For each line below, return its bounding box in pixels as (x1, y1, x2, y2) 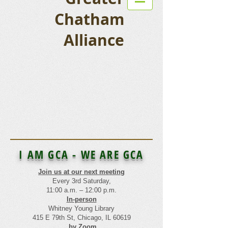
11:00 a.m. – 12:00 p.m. (46, 186, 117, 194)
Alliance (64, 30, 124, 50)
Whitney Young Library (48, 205, 115, 212)
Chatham (54, 9, 124, 30)
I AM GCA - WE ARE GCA (19, 147, 144, 162)
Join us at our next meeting (38, 168, 125, 176)
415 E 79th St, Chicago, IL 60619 (32, 214, 131, 221)
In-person (66, 195, 97, 203)
